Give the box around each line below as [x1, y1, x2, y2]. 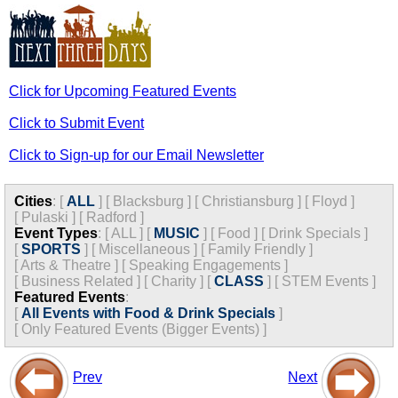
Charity [151, 274, 196, 289]
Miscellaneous [99, 242, 190, 257]
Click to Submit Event [9, 115, 144, 131]
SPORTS [21, 242, 81, 257]
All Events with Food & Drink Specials [21, 306, 275, 321]
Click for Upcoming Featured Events [9, 84, 236, 99]
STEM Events [282, 274, 369, 289]
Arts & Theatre [20, 258, 111, 273]
